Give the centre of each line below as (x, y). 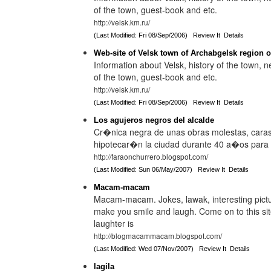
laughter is (113, 223)
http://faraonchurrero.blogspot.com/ (151, 156)
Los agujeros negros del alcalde (154, 120)
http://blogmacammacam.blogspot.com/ (158, 236)
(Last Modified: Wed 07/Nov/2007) (146, 249)
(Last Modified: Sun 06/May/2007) (145, 169)
